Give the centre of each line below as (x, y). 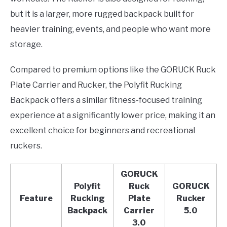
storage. (26, 45)
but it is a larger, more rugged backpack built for (102, 14)
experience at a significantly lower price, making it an (113, 116)
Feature (36, 199)
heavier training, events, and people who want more (110, 29)
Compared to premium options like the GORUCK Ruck (113, 70)
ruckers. (26, 146)
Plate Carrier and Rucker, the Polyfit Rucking (96, 85)
